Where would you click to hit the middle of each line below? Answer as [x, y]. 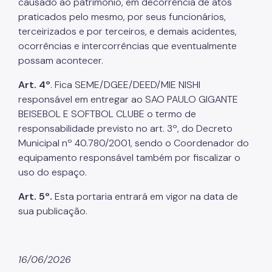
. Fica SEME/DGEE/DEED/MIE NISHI [125, 84]
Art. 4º [34, 84]
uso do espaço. [53, 172]
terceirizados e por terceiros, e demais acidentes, [127, 31]
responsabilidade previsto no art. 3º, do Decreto [125, 128]
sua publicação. [53, 211]
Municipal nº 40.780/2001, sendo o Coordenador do [134, 143]
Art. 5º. [36, 196]
